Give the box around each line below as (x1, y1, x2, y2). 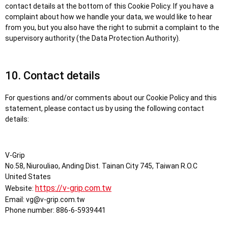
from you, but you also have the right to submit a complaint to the (5, 23, 219, 32)
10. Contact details (5, 69, 100, 82)
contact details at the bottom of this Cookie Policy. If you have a (5, 2, 214, 10)
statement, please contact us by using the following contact (5, 104, 204, 112)
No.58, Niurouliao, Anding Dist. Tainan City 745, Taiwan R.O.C (5, 162, 197, 170)
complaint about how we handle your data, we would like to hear (5, 13, 212, 21)
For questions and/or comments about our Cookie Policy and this (5, 94, 217, 102)
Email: (5, 195, 26, 204)
